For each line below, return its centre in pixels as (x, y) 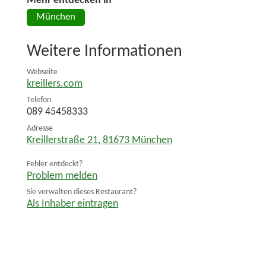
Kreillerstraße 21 (62, 140)
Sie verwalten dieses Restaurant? (81, 192)
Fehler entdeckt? (54, 164)
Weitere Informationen (104, 52)
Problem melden (62, 176)
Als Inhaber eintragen (72, 204)
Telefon (39, 100)
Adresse (39, 128)
